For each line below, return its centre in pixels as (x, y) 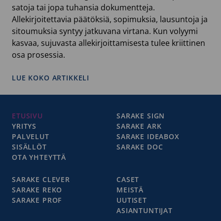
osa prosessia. (39, 55)
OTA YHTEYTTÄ (39, 157)
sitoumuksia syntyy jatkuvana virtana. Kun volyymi (105, 31)
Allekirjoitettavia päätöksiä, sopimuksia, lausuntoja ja (110, 19)
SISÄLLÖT (29, 147)
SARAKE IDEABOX (148, 136)
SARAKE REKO (37, 189)
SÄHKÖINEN (111, 87)
